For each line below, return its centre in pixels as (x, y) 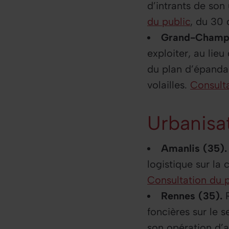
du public (169, 21)
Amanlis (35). (194, 148)
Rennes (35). (193, 196)
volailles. (169, 85)
